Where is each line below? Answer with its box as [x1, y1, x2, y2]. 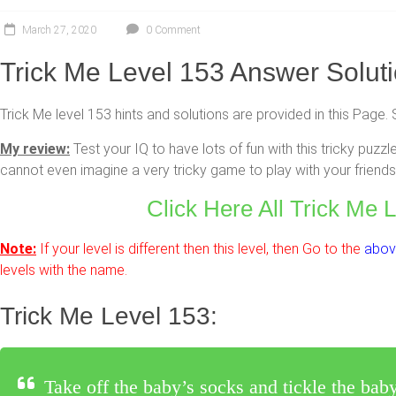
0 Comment [143, 24, 201, 36]
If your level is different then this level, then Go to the [36, 240, 364, 257]
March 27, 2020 [22, 24, 96, 36]
